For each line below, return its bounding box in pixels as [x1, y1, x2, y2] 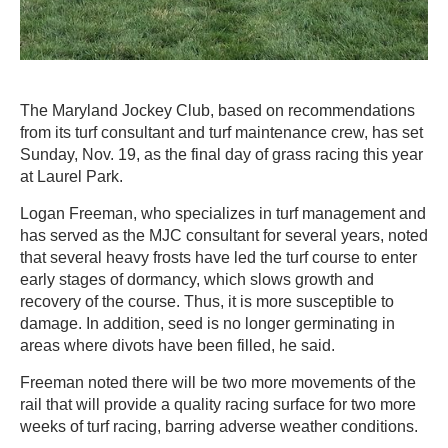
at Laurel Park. [20, 168, 123, 185]
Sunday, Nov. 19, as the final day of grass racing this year [20, 146, 423, 163]
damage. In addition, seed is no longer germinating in [20, 315, 395, 332]
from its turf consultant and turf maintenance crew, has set [20, 124, 423, 141]
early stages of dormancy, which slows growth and [20, 271, 374, 288]
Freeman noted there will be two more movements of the [20, 374, 416, 391]
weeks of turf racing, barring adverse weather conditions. [20, 418, 418, 435]
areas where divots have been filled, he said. [20, 337, 335, 354]
